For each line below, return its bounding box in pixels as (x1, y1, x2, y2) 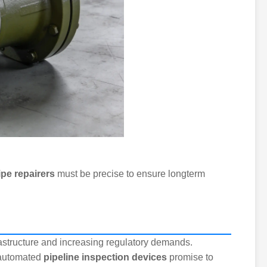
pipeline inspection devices (44, 252, 167, 263)
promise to (167, 252, 213, 263)
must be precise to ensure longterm (55, 169, 205, 179)
